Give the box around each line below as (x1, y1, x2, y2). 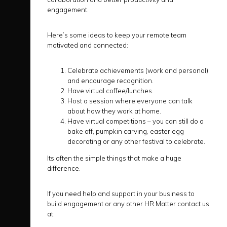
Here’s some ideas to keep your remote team (47, 31, 186, 39)
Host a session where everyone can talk (67, 97, 193, 105)
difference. (47, 164, 81, 172)
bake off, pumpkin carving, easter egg (67, 127, 184, 135)
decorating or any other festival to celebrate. (67, 137, 205, 145)
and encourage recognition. (67, 77, 154, 85)
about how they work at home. (67, 107, 161, 115)
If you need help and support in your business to (47, 190, 195, 198)
